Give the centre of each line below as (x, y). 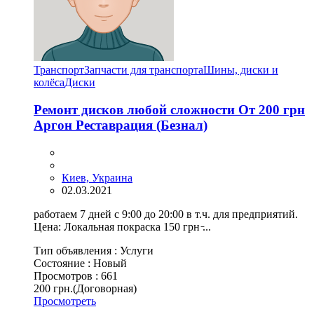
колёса (49, 83)
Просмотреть (65, 301)
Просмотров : (67, 275)
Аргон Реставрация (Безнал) (121, 125)
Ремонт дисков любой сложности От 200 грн (169, 110)
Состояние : (63, 263)
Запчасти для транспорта (144, 70)
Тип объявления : (77, 250)
